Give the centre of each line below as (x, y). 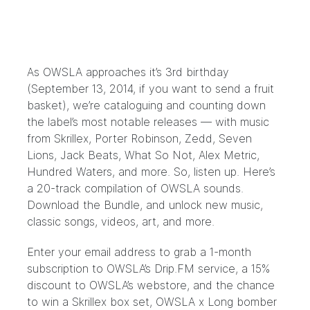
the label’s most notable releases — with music (148, 122)
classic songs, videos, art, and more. (121, 221)
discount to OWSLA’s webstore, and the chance (151, 285)
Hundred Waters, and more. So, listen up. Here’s (151, 172)
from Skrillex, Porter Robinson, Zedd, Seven (139, 138)
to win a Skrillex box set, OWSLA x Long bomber (152, 302)
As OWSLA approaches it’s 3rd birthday (128, 72)
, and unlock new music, (201, 205)
